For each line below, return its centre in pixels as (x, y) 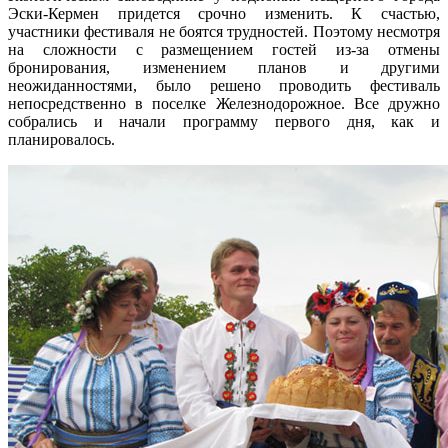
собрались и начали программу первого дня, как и (224, 121)
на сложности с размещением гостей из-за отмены (224, 49)
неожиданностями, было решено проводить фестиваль (224, 85)
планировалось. (61, 139)
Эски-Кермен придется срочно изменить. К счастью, (224, 13)
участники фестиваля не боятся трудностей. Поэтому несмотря (224, 31)
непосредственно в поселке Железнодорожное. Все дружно (224, 103)
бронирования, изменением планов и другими (224, 67)
